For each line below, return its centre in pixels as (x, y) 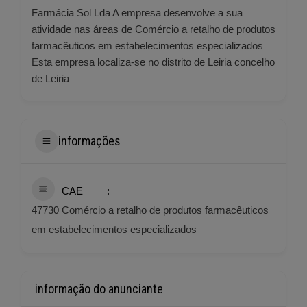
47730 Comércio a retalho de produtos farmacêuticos (150, 210)
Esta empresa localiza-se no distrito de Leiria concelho (153, 62)
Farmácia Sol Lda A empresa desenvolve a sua (137, 12)
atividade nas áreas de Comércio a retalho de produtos (153, 29)
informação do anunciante (99, 288)
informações (89, 141)
